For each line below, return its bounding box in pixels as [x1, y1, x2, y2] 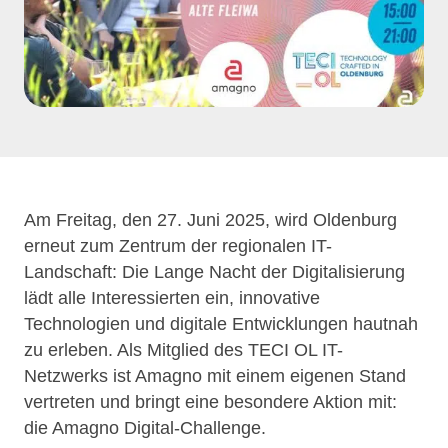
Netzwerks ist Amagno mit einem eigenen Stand [24, 366, 406, 386]
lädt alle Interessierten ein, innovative [24, 288, 320, 308]
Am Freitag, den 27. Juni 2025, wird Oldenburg [24, 210, 397, 230]
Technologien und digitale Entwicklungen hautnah [24, 314, 418, 334]
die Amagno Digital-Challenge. [24, 418, 266, 438]
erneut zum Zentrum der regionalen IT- [24, 236, 332, 256]
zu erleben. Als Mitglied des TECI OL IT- [24, 340, 343, 360]
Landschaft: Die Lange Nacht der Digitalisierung [24, 262, 405, 282]
